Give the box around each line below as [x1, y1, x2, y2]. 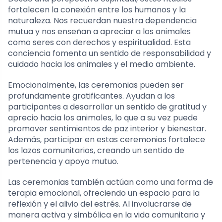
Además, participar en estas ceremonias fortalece [8, 133, 205, 145]
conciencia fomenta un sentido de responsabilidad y [8, 47, 211, 59]
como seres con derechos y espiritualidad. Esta [8, 36, 191, 48]
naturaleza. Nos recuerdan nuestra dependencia [8, 14, 197, 26]
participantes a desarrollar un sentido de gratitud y [8, 101, 207, 112]
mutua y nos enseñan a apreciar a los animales [8, 25, 191, 37]
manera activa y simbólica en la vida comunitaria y [8, 209, 205, 221]
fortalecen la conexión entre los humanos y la [8, 3, 186, 15]
